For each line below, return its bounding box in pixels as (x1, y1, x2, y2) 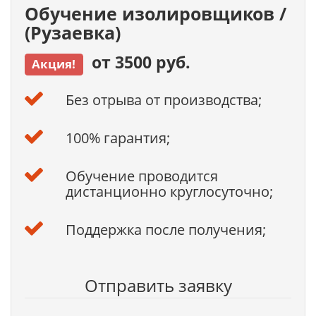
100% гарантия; (65, 128, 170, 147)
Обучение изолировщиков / (25, 1, 286, 25)
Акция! (32, 56, 76, 72)
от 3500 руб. (83, 51, 190, 73)
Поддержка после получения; (65, 220, 266, 239)
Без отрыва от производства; (65, 90, 262, 109)
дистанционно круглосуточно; (65, 182, 273, 201)
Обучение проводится (65, 166, 218, 186)
